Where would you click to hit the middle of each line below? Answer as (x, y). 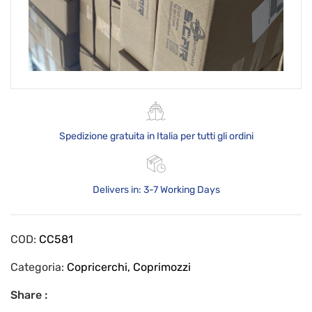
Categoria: (39, 267)
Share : (29, 295)
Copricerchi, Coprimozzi (129, 267)
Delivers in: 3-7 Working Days (156, 190)
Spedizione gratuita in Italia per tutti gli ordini (156, 136)
